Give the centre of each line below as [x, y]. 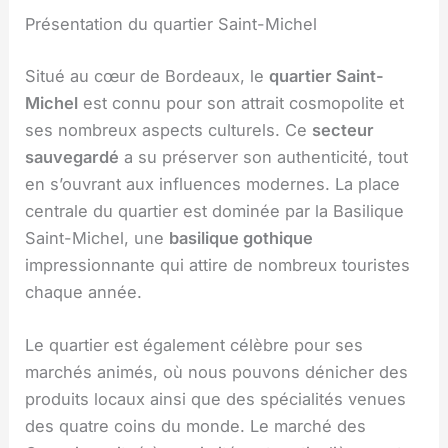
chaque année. [84, 292]
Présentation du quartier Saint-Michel [171, 24]
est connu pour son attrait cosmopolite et [241, 103]
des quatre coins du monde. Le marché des [196, 426]
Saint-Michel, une [97, 238]
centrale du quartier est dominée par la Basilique [215, 211]
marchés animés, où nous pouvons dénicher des [217, 372]
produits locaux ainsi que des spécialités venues [216, 399]
